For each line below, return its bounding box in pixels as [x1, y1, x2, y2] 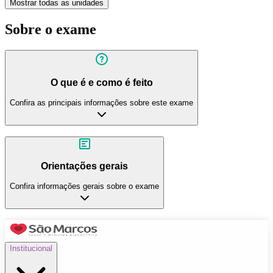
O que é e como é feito [50, 77, 153, 88]
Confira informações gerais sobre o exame [10, 181, 159, 191]
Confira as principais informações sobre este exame [10, 97, 193, 107]
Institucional [10, 244, 52, 253]
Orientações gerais [41, 161, 128, 172]
